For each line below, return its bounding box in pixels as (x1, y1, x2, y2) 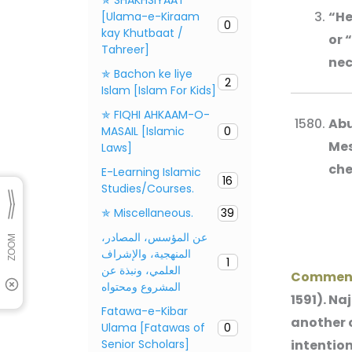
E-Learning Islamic (101, 163, 201, 180)
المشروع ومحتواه (101, 278, 181, 295)
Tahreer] (101, 41, 149, 57)
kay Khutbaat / (101, 24, 183, 41)
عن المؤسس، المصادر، (101, 229, 207, 245)
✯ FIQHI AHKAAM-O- (101, 106, 210, 123)
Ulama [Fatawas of (101, 319, 205, 335)
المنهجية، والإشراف (101, 245, 191, 262)
